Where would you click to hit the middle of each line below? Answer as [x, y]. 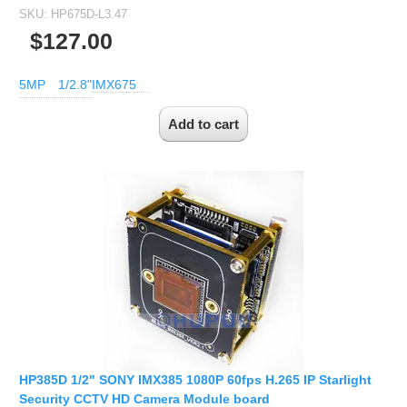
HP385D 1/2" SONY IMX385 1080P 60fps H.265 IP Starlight [195, 379]
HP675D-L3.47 [89, 15]
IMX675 [114, 85]
